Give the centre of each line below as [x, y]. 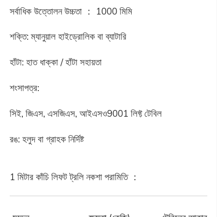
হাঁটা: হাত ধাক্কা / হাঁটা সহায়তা [55, 62]
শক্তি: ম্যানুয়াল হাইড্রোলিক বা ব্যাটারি [68, 37]
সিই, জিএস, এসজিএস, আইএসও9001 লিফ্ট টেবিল [85, 114]
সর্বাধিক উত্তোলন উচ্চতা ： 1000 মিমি [71, 11]
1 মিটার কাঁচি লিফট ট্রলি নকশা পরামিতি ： [74, 177]
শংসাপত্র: [24, 88]
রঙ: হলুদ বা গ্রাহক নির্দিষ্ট [46, 139]
